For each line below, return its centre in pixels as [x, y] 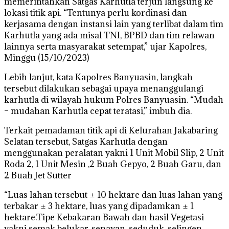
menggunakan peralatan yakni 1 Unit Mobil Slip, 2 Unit [114, 153]
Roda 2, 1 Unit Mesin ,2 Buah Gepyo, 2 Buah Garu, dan [113, 164]
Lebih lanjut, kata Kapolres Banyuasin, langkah [98, 77]
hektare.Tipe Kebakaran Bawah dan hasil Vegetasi [104, 217]
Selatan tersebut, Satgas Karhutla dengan [86, 141]
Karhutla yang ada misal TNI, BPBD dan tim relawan [109, 35]
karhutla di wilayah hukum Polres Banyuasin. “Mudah [114, 99]
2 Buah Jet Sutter [38, 175]
